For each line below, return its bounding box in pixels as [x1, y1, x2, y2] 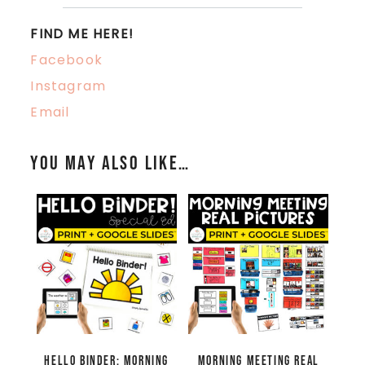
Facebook [30, 50, 103, 69]
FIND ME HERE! [30, 24, 134, 43]
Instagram [30, 76, 107, 95]
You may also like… [30, 151, 191, 175]
